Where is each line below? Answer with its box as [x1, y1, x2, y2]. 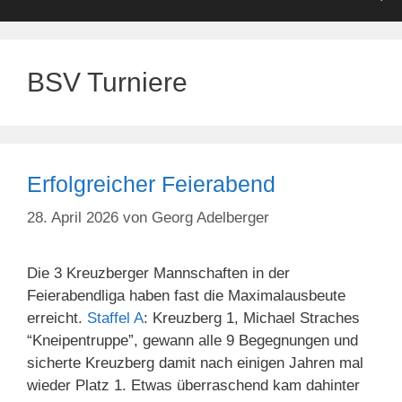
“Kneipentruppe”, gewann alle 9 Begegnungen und [27, 332, 358, 350]
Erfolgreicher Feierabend [27, 170, 275, 197]
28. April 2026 [27, 209, 118, 227]
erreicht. [27, 310, 87, 328]
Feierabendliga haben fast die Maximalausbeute [27, 287, 345, 305]
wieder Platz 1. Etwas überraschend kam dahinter [27, 377, 360, 395]
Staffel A [87, 310, 144, 328]
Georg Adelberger [152, 209, 269, 227]
